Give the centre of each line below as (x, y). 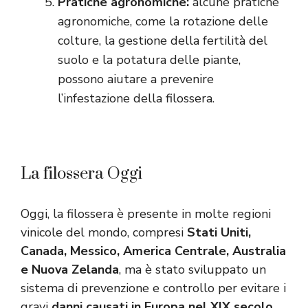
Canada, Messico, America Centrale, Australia (153, 251)
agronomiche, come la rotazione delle (163, 22)
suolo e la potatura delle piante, (149, 60)
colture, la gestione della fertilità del (163, 41)
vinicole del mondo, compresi (104, 233)
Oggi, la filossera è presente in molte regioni (146, 214)
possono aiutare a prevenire (136, 79)
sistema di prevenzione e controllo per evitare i (153, 288)
